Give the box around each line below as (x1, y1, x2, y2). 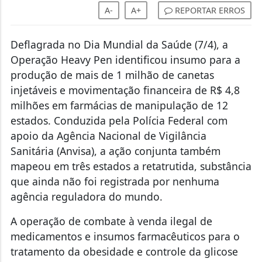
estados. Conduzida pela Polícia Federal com (10, 113, 227, 128)
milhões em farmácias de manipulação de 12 (10, 98, 228, 113)
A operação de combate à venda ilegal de (10, 214, 212, 229)
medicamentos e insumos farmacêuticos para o (10, 229, 240, 244)
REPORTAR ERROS (173, 5, 246, 16)
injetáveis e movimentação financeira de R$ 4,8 (10, 83, 240, 98)
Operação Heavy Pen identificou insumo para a (10, 53, 240, 67)
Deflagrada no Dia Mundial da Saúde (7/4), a (10, 37, 228, 52)
